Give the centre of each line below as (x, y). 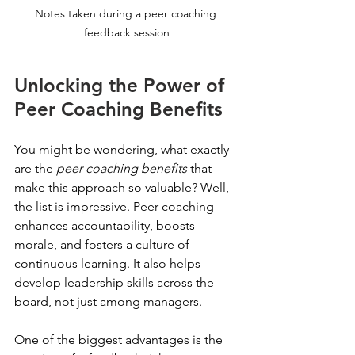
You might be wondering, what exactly (123, 149)
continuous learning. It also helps (109, 263)
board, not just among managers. (108, 301)
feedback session (127, 32)
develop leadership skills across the (116, 282)
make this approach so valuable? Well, (123, 187)
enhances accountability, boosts (106, 225)
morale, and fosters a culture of (103, 244)
